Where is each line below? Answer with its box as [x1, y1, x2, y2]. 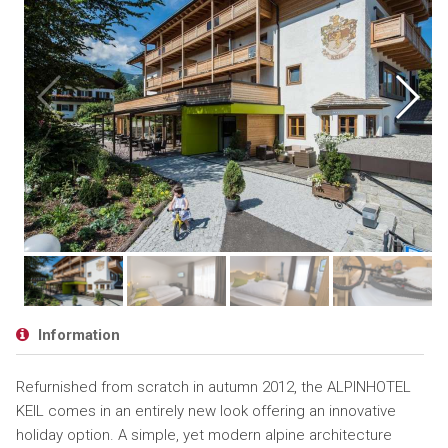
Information [33, 326, 120, 344]
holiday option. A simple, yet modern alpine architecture [15, 426, 392, 444]
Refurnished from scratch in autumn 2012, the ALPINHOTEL [15, 378, 411, 396]
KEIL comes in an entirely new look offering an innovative [15, 402, 396, 420]
